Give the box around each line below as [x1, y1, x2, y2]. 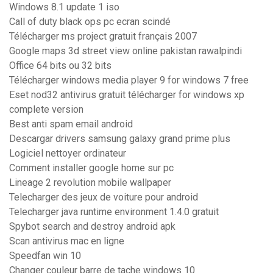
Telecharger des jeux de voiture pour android [9, 191, 198, 204]
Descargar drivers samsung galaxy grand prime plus [9, 133, 230, 145]
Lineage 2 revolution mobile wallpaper [9, 177, 171, 189]
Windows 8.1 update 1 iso [9, 1, 119, 13]
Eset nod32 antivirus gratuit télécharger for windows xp [9, 89, 244, 101]
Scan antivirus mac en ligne [9, 235, 124, 247]
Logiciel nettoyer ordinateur [9, 147, 126, 160]
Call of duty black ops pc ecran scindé [9, 16, 171, 28]
